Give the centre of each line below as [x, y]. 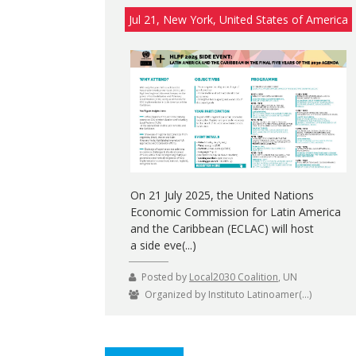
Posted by [165, 277]
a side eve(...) [163, 245]
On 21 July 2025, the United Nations [222, 195]
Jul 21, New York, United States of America [238, 19]
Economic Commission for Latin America [235, 211]
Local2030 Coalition [234, 277]
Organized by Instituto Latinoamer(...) [228, 294]
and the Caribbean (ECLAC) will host [222, 228]
